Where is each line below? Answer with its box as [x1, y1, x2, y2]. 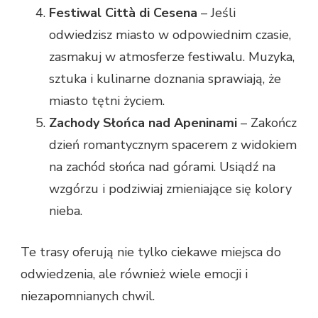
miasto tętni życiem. [49, 92, 165, 110]
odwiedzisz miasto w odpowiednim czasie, [49, 26, 291, 44]
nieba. [49, 202, 82, 220]
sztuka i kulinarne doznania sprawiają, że [49, 70, 281, 88]
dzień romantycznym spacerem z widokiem [49, 136, 297, 154]
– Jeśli [197, 4, 236, 22]
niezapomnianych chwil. [21, 287, 155, 305]
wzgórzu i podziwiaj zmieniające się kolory [49, 180, 292, 198]
